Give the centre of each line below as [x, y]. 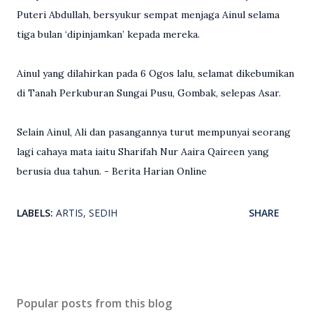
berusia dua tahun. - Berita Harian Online [112, 172]
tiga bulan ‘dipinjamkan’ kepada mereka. [108, 35]
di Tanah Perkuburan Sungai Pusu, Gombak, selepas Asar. [149, 93]
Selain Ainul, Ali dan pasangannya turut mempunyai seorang [154, 132]
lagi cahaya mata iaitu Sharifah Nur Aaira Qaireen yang [143, 152]
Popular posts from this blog [94, 304]
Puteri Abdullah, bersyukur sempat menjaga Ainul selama [148, 15]
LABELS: [35, 213]
